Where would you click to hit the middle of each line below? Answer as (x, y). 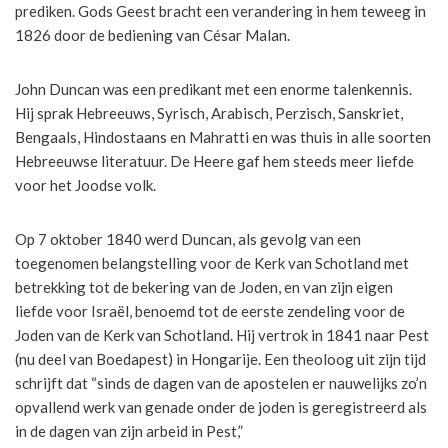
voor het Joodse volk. (85, 185)
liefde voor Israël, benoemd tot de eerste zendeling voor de (210, 311)
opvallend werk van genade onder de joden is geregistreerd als (221, 407)
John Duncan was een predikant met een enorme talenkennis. (213, 89)
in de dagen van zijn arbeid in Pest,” (129, 431)
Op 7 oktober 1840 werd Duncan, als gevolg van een (188, 239)
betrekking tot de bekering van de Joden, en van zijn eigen (204, 287)
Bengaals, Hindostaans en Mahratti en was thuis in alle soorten (223, 137)
